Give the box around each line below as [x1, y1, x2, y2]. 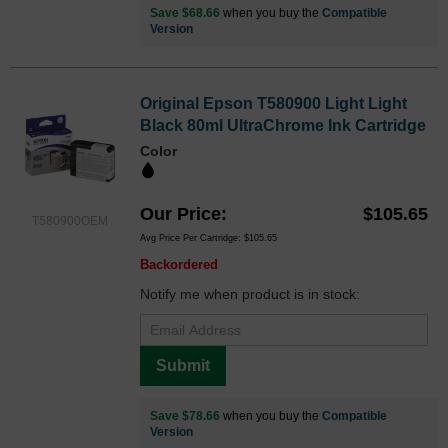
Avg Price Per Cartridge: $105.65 [140, 233, 277, 244]
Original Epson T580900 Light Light [140, 95, 407, 113]
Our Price [140, 204, 221, 225]
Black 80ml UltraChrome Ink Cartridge [140, 117, 426, 135]
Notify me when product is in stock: [140, 286, 360, 303]
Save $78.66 [150, 409, 220, 424]
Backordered [140, 257, 218, 273]
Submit [156, 357, 210, 375]
